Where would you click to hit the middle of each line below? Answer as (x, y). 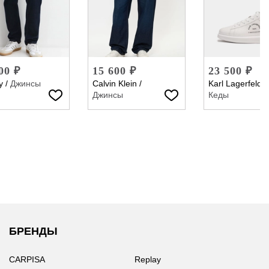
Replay (148, 259)
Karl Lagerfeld (235, 83)
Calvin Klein (115, 83)
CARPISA (27, 259)
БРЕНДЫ (33, 231)
